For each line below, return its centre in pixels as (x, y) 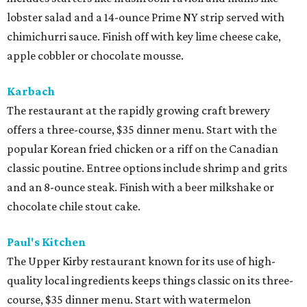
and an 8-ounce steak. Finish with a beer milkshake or (140, 187)
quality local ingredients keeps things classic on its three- (150, 281)
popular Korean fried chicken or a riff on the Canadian (143, 149)
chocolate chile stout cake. (74, 207)
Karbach (31, 91)
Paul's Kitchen (46, 242)
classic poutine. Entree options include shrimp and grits (147, 168)
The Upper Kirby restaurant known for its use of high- (141, 261)
